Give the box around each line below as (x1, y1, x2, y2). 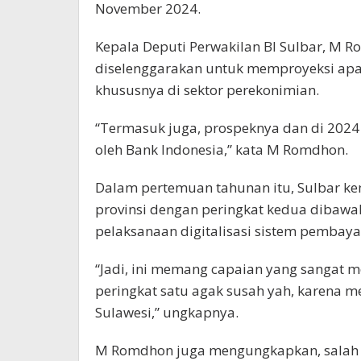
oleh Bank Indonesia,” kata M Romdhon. (95, 139, 348, 159)
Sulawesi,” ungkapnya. (95, 302, 239, 322)
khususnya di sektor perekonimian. (95, 80, 319, 99)
